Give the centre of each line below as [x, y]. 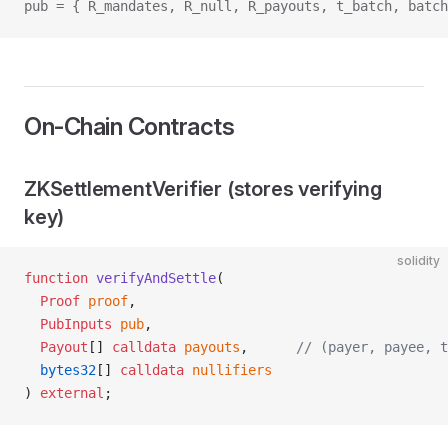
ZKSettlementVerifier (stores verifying [203, 189]
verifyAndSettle [152, 278]
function [56, 278]
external [72, 393]
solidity [418, 260]
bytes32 [60, 370]
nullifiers [228, 370]
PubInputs [68, 324]
